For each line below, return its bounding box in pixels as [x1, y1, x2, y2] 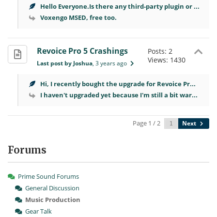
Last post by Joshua [37, 59, 93, 67]
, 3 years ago [93, 59, 127, 67]
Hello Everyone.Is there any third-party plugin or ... [40, 1, 200, 11]
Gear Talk [25, 206, 52, 216]
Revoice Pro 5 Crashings [37, 45, 128, 56]
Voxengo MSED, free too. [40, 13, 117, 22]
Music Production [25, 195, 80, 204]
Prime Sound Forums [18, 171, 79, 181]
